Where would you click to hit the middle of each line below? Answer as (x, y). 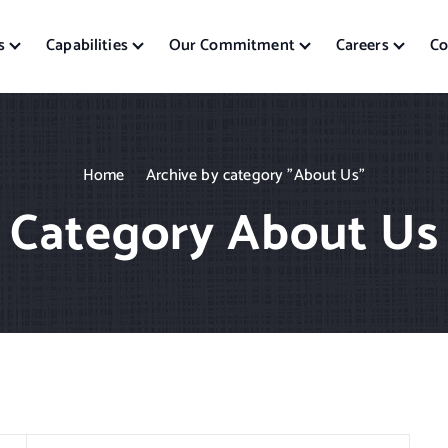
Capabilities (87, 46)
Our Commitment (231, 46)
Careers (362, 46)
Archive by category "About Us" (255, 175)
